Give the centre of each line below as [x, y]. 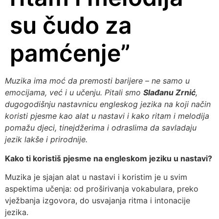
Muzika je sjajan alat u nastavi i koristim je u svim [96, 177]
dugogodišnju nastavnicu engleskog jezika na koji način [108, 104]
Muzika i [20, 81]
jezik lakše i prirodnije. [46, 140]
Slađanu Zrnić [169, 93]
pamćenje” [70, 53]
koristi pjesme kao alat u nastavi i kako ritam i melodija [107, 116]
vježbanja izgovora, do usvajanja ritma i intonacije [98, 201]
